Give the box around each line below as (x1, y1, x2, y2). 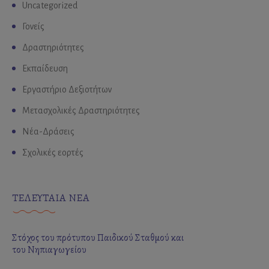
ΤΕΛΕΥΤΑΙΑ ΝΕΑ (12, 190, 89, 205)
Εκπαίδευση (22, 63, 68, 73)
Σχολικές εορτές (22, 147, 83, 157)
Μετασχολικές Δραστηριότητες (22, 105, 140, 115)
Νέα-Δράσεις (22, 126, 74, 136)
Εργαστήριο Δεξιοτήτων (22, 84, 112, 94)
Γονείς (22, 21, 44, 31)
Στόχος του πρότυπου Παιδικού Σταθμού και (12, 231, 184, 244)
